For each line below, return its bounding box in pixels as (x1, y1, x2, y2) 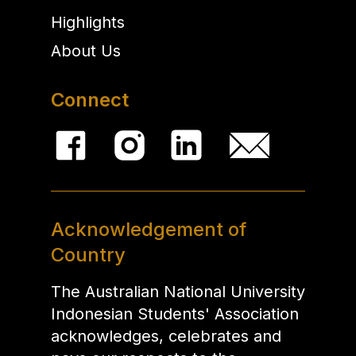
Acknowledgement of (51, 217, 246, 241)
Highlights (51, 12, 125, 32)
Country (51, 242, 126, 266)
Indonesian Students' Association (51, 304, 299, 323)
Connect (51, 87, 129, 111)
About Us (51, 41, 121, 60)
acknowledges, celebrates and (51, 326, 281, 346)
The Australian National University (51, 281, 305, 301)
